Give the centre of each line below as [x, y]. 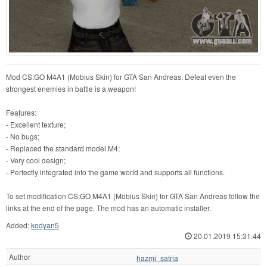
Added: [18, 225]
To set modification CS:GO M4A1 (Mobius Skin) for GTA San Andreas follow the [133, 195]
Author [20, 256]
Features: [21, 112]
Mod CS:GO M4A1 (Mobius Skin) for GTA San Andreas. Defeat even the [121, 76]
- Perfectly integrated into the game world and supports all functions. [115, 172]
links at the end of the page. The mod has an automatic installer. [108, 207]
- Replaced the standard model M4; [63, 148]
